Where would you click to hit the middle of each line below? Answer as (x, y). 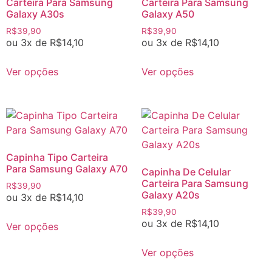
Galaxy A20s (170, 195)
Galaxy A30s (35, 14)
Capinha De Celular (186, 172)
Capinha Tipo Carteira (57, 158)
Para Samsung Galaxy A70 (67, 169)
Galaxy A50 (168, 14)
